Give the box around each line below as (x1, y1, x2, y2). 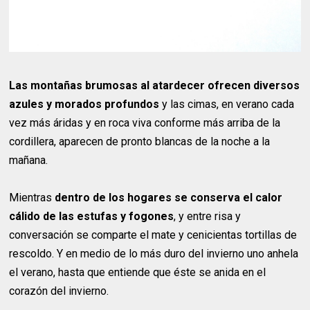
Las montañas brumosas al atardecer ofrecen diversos (9, 79, 300, 93)
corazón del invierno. (9, 284, 109, 298)
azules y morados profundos (9, 98, 160, 111)
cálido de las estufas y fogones (9, 210, 174, 224)
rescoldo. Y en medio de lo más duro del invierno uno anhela (9, 247, 299, 261)
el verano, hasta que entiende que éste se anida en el (9, 266, 266, 280)
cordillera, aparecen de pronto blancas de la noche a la (9, 135, 271, 149)
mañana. (9, 154, 48, 167)
